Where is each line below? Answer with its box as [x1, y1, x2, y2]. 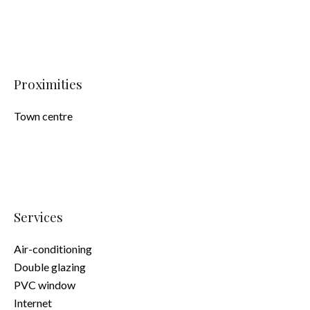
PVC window [14, 278, 75, 291]
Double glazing [14, 260, 86, 273]
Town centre [14, 109, 73, 122]
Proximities [14, 75, 82, 93]
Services [14, 208, 63, 226]
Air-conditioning [14, 242, 92, 255]
